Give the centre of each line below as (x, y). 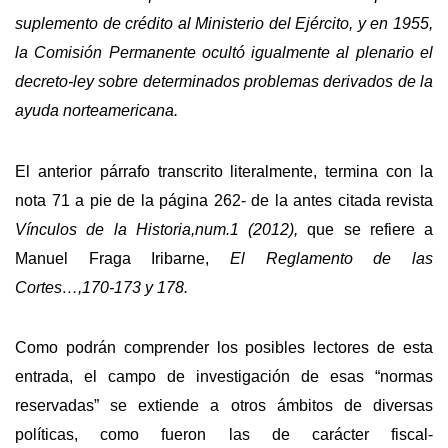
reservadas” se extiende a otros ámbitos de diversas (224, 406)
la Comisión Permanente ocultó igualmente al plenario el (224, 52)
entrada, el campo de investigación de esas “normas (224, 377)
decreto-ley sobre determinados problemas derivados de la (224, 81)
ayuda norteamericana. (96, 110)
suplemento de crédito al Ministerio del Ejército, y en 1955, (224, 23)
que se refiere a (365, 229)
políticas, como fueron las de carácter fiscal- (224, 435)
